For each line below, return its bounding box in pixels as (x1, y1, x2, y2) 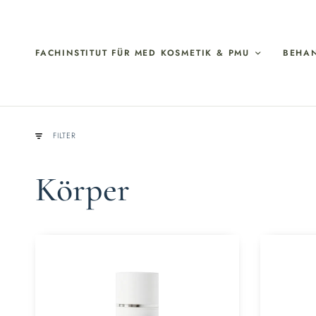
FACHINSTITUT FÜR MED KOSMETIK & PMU (35, 46, 250, 59)
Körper (35, 169, 130, 210)
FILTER (53, 130, 76, 142)
